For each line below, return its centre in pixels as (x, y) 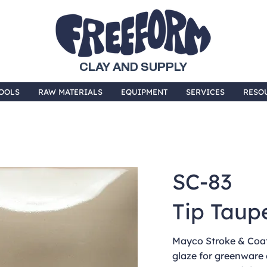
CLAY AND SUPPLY (133, 67)
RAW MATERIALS (70, 92)
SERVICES (205, 92)
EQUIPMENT (144, 92)
